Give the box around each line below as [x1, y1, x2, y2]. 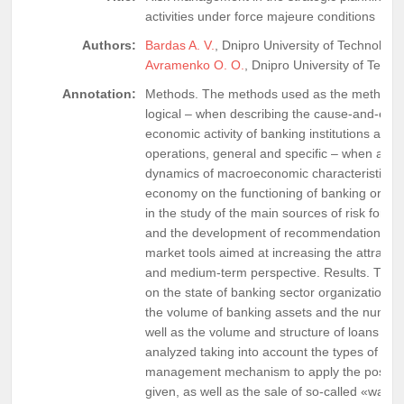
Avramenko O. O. [145, 57, 244, 72]
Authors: [82, 37, 136, 52]
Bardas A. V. [145, 37, 215, 52]
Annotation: [62, 86, 136, 101]
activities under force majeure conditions [145, 8, 375, 23]
